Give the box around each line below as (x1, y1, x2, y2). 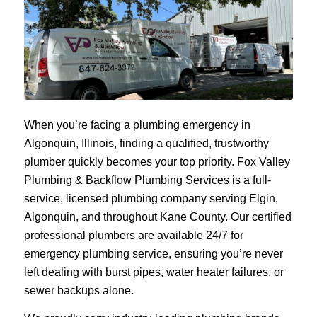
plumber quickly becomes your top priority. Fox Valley (23, 156, 290, 168)
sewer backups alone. (23, 284, 134, 297)
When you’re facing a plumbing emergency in (23, 119, 250, 132)
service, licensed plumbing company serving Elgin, (23, 192, 278, 205)
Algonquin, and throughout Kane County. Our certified (23, 211, 292, 224)
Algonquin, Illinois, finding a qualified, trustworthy (23, 137, 269, 150)
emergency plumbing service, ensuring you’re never (23, 248, 283, 260)
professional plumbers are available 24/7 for (23, 229, 243, 242)
